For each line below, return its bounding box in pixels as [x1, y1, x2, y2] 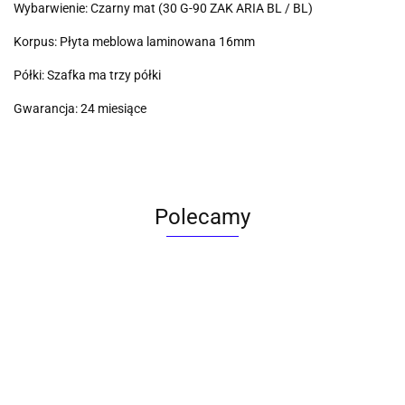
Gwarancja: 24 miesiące [14, 101, 146, 117]
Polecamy [155, 204, 250, 231]
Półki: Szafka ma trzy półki [14, 68, 161, 83]
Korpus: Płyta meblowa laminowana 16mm [14, 34, 255, 50]
